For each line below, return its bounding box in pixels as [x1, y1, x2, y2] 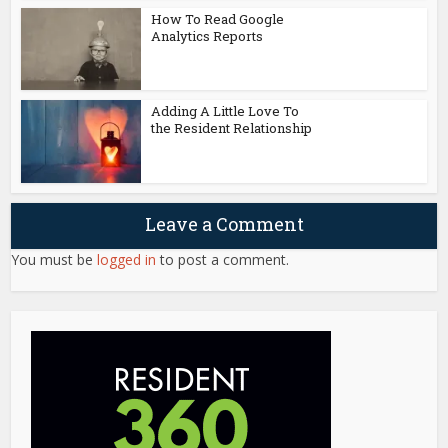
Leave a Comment [144, 212, 304, 237]
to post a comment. [156, 250, 290, 270]
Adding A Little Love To [151, 102, 300, 121]
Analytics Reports [151, 26, 264, 45]
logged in [97, 250, 157, 270]
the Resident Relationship [151, 119, 313, 138]
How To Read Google [151, 9, 285, 28]
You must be [11, 250, 98, 270]
